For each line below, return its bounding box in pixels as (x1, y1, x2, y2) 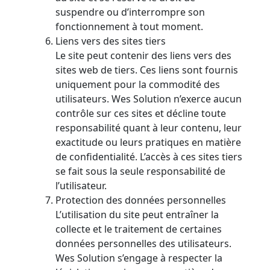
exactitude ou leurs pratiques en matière (55, 136, 241, 149)
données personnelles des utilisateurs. (55, 237, 231, 250)
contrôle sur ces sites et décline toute (55, 107, 226, 120)
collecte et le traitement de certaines (55, 222, 222, 236)
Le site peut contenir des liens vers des (55, 49, 231, 62)
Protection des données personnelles (55, 193, 226, 207)
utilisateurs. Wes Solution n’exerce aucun (55, 92, 242, 105)
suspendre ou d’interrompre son (55, 5, 205, 19)
